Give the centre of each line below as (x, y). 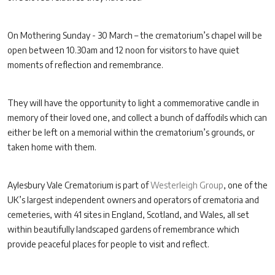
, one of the (246, 185)
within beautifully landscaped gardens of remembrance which (123, 229)
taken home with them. (52, 147)
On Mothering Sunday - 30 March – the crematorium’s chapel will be (135, 35)
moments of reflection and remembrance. (85, 65)
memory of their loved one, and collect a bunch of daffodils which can (137, 118)
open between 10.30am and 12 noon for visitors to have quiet (123, 50)
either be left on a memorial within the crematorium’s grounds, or (131, 132)
